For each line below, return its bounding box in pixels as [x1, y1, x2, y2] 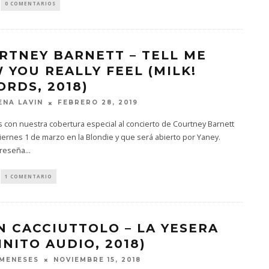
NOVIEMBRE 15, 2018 [53, 256, 141, 264]
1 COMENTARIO [4, 172, 52, 180]
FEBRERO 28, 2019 [57, 98, 138, 107]
